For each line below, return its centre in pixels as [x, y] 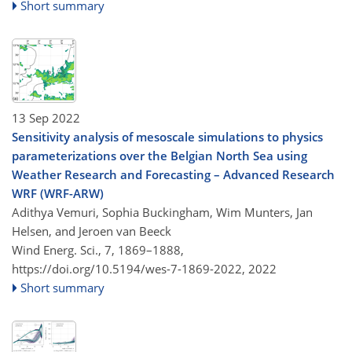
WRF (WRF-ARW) [58, 193]
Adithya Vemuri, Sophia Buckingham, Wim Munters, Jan [162, 212]
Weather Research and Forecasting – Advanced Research [173, 174]
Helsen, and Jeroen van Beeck [92, 231]
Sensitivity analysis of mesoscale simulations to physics [167, 137]
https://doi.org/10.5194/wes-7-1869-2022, [128, 269]
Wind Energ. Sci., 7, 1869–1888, [98, 250]
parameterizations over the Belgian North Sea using [159, 156]
